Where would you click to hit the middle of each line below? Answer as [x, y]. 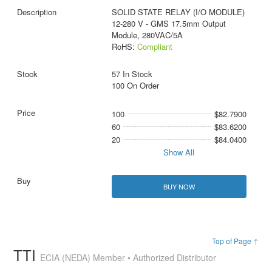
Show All [179, 152]
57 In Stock [132, 74]
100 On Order [135, 86]
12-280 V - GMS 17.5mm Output [168, 24]
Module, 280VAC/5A [147, 35]
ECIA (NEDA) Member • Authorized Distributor [128, 257]
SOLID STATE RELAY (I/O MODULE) [178, 12]
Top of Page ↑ [235, 240]
